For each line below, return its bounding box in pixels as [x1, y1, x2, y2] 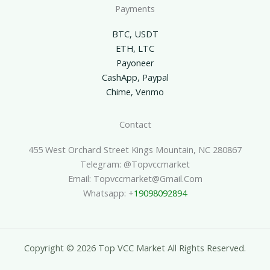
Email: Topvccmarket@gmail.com [67, 172, 202, 185]
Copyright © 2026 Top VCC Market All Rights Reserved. [24, 242, 246, 254]
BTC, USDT [111, 28, 159, 40]
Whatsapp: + [83, 187, 134, 199]
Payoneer [116, 57, 154, 69]
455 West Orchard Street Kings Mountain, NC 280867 [28, 143, 242, 156]
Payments [115, 2, 155, 14]
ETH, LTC [116, 42, 154, 55]
